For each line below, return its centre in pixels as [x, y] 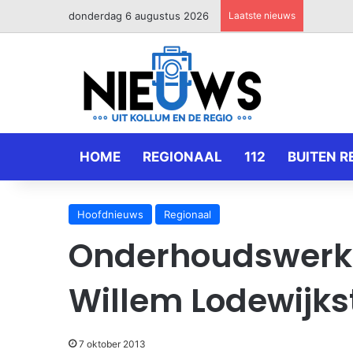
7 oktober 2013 [112, 344]
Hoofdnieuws [110, 214]
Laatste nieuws [262, 15]
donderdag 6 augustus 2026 [139, 16]
